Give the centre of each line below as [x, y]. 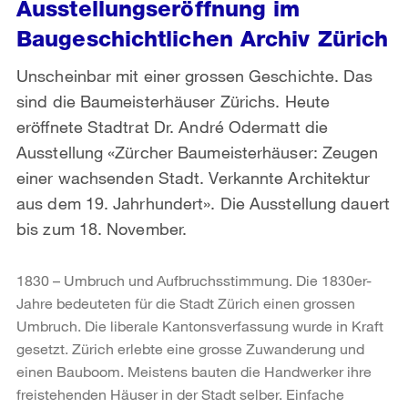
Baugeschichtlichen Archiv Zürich [203, 38]
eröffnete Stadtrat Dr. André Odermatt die [173, 126]
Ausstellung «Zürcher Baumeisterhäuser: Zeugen [198, 152]
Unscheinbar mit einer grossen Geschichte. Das [195, 75]
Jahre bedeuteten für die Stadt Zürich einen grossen [186, 302]
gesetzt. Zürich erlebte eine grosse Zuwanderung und [190, 348]
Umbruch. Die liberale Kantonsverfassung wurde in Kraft [200, 325]
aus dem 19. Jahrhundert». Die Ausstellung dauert [203, 203]
